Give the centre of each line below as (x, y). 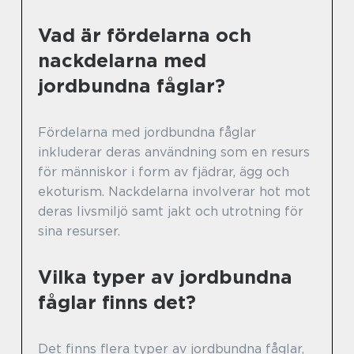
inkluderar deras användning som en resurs (174, 153)
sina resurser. (79, 232)
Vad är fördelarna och (145, 36)
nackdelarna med (122, 61)
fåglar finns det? (117, 303)
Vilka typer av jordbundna (165, 277)
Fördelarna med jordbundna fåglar (147, 133)
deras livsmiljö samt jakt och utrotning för (171, 212)
